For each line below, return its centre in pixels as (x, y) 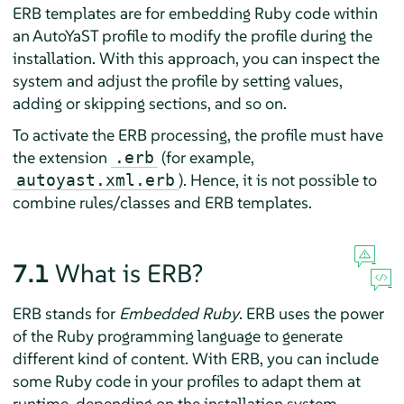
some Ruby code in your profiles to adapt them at (186, 381)
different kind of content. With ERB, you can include (195, 358)
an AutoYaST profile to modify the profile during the (192, 35)
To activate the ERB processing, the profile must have (197, 134)
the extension (61, 157)
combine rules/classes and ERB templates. (162, 202)
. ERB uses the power (311, 313)
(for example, (206, 157)
